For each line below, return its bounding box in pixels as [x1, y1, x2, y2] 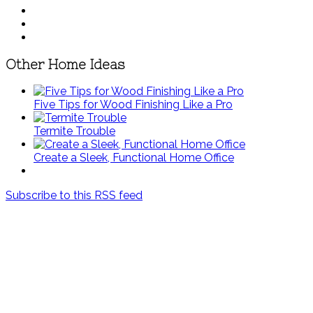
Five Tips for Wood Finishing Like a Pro [34, 98, 233, 112]
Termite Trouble [34, 124, 115, 138]
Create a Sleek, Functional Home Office [34, 151, 234, 165]
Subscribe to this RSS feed [6, 189, 143, 203]
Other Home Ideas [6, 57, 125, 72]
